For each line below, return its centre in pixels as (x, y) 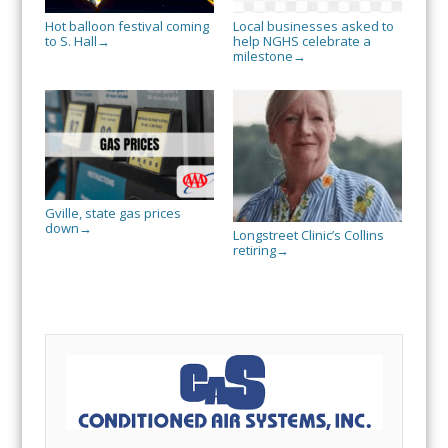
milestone (262, 55)
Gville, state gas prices (112, 212)
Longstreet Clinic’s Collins (308, 235)
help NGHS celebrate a (301, 40)
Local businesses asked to (313, 25)
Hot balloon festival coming (126, 25)
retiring (254, 250)
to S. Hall (70, 40)
